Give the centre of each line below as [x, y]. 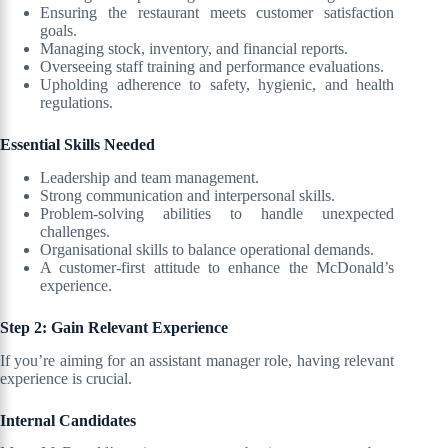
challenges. [75, 231]
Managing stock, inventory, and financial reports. [194, 49]
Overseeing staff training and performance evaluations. [212, 67]
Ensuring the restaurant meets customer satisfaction [217, 13]
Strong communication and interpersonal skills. [187, 195]
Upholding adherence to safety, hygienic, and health [217, 85]
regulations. [76, 103]
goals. [58, 31]
